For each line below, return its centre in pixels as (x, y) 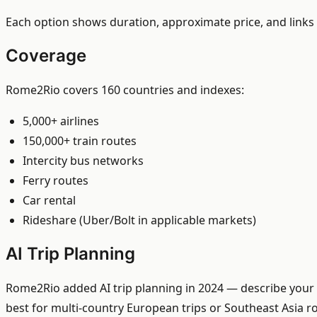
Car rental (49, 200)
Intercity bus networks (83, 160)
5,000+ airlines (61, 121)
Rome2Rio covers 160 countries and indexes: (125, 90)
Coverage (46, 56)
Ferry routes (56, 180)
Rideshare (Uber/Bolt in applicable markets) (139, 220)
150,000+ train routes (80, 140)
